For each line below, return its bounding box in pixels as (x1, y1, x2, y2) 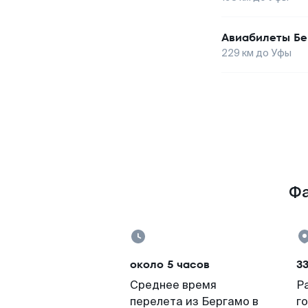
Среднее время (130, 278, 217, 292)
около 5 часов (130, 256, 210, 272)
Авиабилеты (221, 30, 290, 45)
